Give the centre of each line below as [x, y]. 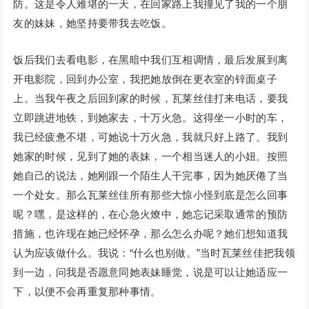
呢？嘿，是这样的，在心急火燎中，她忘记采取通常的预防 [151, 215]
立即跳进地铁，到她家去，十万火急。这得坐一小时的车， [151, 118]
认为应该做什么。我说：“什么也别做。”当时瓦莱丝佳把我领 [154, 253]
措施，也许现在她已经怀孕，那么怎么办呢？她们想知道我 [151, 234]
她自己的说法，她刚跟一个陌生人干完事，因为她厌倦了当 [151, 176]
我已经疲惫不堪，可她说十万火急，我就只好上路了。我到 [151, 137]
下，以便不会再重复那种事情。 [87, 292]
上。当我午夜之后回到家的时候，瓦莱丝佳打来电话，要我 [151, 99]
